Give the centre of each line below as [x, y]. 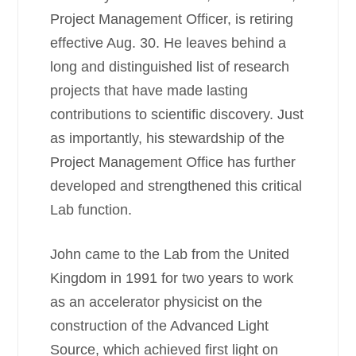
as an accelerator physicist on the [157, 302]
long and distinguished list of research [170, 67]
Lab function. [91, 210]
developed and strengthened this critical [176, 186]
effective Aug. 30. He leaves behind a [168, 43]
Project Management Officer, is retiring [172, 19]
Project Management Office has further [173, 162]
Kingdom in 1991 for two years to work [172, 278]
